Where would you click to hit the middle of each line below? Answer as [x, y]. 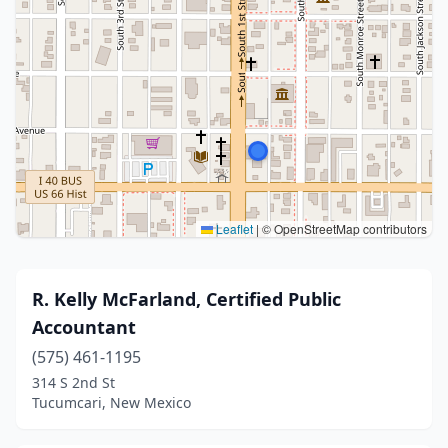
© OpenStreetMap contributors [343, 228]
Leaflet [233, 228]
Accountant [84, 327]
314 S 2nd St [73, 382]
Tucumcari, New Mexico [111, 402]
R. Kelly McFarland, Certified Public [186, 299]
